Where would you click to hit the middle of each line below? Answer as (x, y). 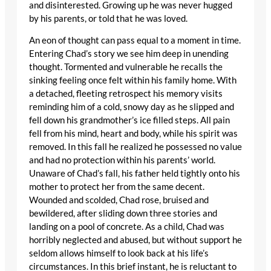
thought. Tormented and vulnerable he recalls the (126, 67)
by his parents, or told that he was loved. (108, 18)
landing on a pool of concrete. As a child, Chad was (127, 227)
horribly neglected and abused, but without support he (135, 240)
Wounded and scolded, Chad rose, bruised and (119, 200)
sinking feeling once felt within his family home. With (133, 80)
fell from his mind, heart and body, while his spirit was (133, 134)
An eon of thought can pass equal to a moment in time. (135, 41)
